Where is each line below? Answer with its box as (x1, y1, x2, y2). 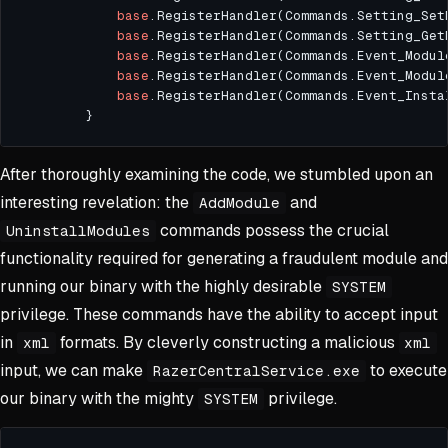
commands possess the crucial (155, 220, 389, 242)
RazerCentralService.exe (152, 362, 360, 381)
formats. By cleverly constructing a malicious (55, 332, 399, 354)
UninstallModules (5, 222, 150, 241)
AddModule (198, 194, 280, 213)
